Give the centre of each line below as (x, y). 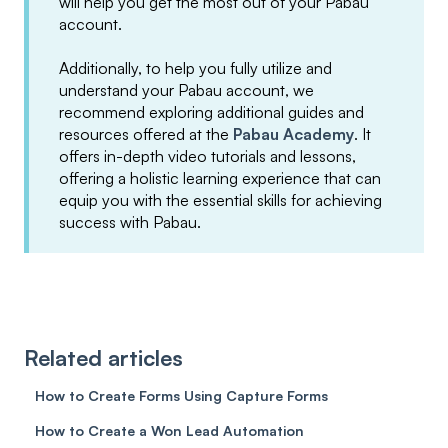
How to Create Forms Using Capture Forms (182, 396)
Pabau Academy (293, 133)
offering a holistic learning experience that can (220, 177)
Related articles (103, 358)
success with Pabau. (132, 221)
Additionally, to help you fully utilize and (195, 67)
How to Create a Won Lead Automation (170, 431)
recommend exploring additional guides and (211, 111)
